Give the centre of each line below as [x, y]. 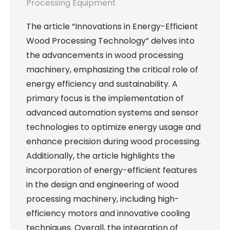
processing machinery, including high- [103, 199]
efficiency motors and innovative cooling [108, 213]
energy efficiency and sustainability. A [102, 84]
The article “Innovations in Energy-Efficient [112, 26]
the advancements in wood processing [105, 55]
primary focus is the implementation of [105, 98]
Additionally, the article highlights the [101, 156]
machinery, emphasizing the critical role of [112, 69]
